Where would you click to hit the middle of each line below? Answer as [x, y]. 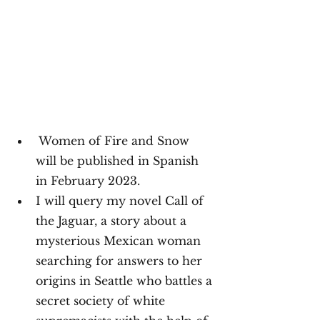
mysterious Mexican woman [120, 241]
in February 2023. [88, 181]
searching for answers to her [121, 261]
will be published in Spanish [119, 161]
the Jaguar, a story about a [113, 221]
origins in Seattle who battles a [126, 281]
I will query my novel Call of [121, 201]
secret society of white [102, 301]
